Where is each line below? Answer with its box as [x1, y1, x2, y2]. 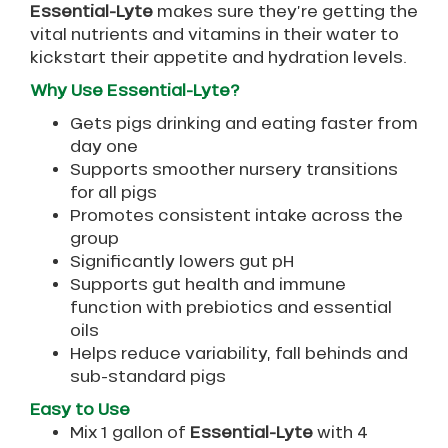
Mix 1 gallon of [70, 423, 190, 442]
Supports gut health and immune [70, 275, 346, 294]
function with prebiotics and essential [70, 298, 392, 317]
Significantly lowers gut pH [70, 252, 298, 271]
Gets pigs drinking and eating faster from [70, 114, 418, 133]
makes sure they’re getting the [153, 2, 418, 21]
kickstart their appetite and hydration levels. [30, 48, 411, 67]
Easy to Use [30, 400, 134, 419]
